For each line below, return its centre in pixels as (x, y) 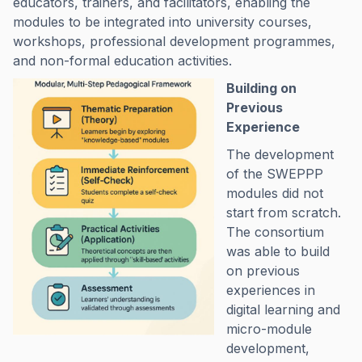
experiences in (271, 290)
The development (280, 154)
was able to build (278, 251)
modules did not (275, 193)
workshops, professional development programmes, (174, 41)
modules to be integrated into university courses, (162, 22)
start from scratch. (284, 213)
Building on (261, 88)
